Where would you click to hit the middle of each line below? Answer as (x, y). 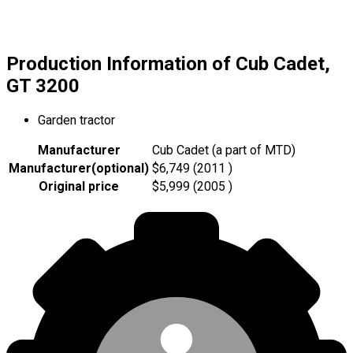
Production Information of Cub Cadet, (168, 64)
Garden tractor (76, 121)
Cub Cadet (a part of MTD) (224, 150)
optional (120, 169)
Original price (79, 187)
